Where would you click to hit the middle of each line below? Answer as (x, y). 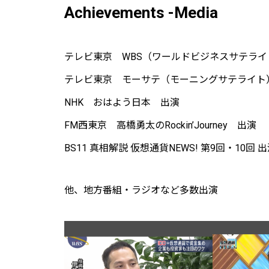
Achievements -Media (141, 13)
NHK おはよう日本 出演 (122, 102)
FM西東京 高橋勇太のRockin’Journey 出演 (160, 125)
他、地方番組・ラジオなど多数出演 (141, 190)
